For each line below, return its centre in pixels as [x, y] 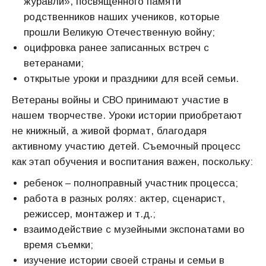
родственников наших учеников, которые [122, 17]
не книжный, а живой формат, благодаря [109, 131]
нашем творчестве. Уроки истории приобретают [127, 115]
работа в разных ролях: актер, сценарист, [124, 199]
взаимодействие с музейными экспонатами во [134, 229]
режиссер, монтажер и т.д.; [90, 214]
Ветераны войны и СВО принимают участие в [120, 100]
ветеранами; [54, 63]
